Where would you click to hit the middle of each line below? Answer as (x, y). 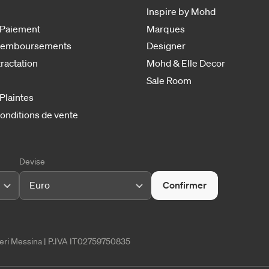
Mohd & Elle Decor (186, 63)
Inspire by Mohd (181, 12)
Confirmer (185, 185)
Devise (32, 161)
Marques (166, 29)
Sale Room (169, 80)
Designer (166, 46)
